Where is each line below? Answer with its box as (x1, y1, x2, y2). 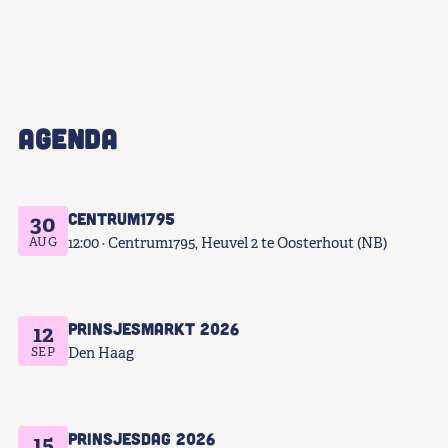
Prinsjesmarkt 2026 (68, 318, 239, 339)
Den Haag (68, 344, 134, 363)
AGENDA (18, 121, 118, 154)
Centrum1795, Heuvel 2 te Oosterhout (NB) (108, 234, 387, 253)
